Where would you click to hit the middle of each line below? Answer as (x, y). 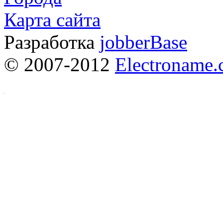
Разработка (52, 42)
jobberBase (143, 42)
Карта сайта (52, 20)
